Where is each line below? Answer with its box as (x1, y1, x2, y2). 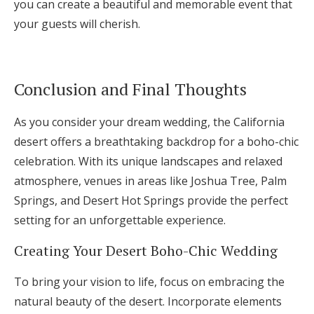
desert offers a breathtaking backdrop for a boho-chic (14, 134, 299, 150)
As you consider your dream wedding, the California (14, 114, 285, 130)
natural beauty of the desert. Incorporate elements (14, 294, 282, 310)
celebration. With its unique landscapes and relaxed (14, 153, 282, 170)
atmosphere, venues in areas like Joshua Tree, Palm (14, 173, 287, 189)
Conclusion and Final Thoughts (14, 78, 247, 101)
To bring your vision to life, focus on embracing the (14, 274, 285, 290)
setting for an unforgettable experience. (14, 212, 226, 228)
